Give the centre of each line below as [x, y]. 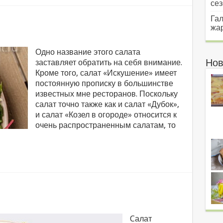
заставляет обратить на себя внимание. [109, 62]
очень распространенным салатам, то [105, 125]
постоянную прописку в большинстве [104, 83]
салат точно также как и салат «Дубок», [107, 104]
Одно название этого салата [88, 52]
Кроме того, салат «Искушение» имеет [106, 73]
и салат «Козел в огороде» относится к [106, 115]
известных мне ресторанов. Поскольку [106, 94]
